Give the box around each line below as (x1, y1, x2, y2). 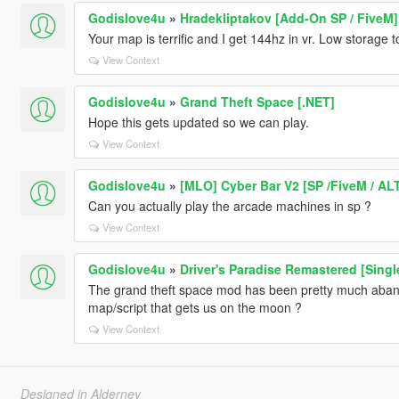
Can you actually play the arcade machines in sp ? (87, 196, 371, 215)
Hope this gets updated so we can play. (87, 112, 309, 131)
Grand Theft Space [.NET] (179, 92, 335, 110)
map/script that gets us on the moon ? (87, 297, 302, 316)
